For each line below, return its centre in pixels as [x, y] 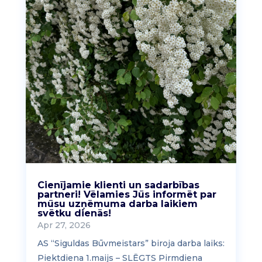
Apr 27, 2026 [64, 225]
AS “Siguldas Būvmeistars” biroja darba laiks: [131, 244]
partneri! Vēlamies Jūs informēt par [127, 195]
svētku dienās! [74, 213]
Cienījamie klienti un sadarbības [118, 185]
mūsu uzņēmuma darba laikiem [117, 204]
